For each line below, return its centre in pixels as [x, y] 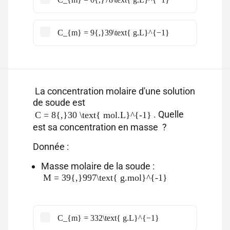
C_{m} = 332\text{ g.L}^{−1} [108, 218]
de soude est [60, 102]
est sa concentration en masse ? [100, 127]
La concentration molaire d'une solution [114, 91]
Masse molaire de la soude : [99, 166]
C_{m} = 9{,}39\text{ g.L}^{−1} [113, 33]
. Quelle [169, 114]
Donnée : [51, 147]
